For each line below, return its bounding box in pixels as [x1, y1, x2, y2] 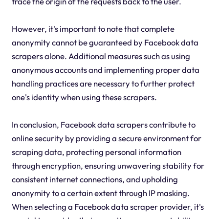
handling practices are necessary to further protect [11, 78, 195, 89]
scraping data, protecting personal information [11, 147, 181, 157]
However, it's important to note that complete [11, 23, 175, 34]
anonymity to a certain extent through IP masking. [11, 188, 190, 198]
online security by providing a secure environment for [11, 133, 201, 144]
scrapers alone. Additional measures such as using [11, 51, 190, 62]
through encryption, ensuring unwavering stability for [11, 160, 204, 171]
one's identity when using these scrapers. [11, 92, 157, 103]
